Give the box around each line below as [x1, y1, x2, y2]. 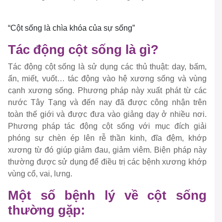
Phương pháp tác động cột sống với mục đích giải [8, 122, 207, 131]
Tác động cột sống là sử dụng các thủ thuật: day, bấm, [8, 62, 207, 71]
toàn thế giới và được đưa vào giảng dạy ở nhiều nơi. [8, 110, 207, 119]
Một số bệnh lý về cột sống [8, 188, 207, 203]
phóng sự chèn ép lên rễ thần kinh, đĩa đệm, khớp [8, 134, 207, 143]
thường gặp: [8, 203, 85, 218]
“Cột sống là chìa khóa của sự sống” [8, 24, 135, 33]
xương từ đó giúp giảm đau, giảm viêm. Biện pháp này [8, 146, 207, 155]
